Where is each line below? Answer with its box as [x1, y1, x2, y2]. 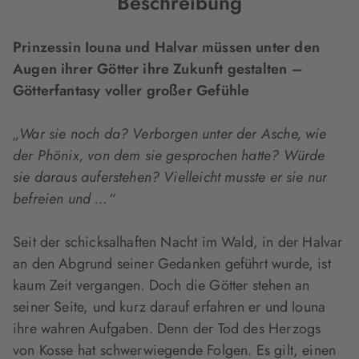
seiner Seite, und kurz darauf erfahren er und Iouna [13, 296, 326, 317]
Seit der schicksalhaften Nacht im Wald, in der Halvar [13, 232, 343, 252]
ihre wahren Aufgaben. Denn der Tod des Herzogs [13, 318, 321, 339]
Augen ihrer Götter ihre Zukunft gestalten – [13, 58, 303, 79]
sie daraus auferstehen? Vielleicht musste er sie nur [13, 167, 328, 188]
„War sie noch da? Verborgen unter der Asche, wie [13, 123, 327, 144]
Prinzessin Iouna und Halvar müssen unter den [13, 37, 320, 58]
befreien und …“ [13, 188, 115, 209]
